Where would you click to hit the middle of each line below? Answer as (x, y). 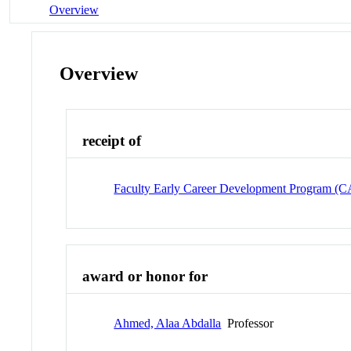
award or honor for (145, 276)
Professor (248, 324)
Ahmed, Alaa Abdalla (168, 324)
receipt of (112, 141)
